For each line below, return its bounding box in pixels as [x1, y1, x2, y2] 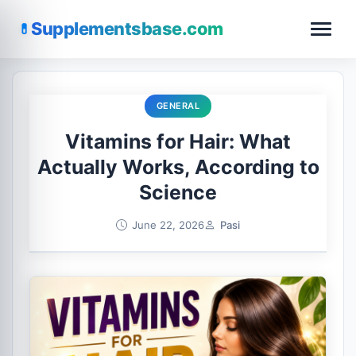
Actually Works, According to [37, 155, 319, 180]
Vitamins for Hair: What [65, 130, 291, 154]
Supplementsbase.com [31, 18, 223, 40]
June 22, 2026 [132, 218, 204, 231]
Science [139, 180, 217, 205]
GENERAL [156, 99, 200, 111]
